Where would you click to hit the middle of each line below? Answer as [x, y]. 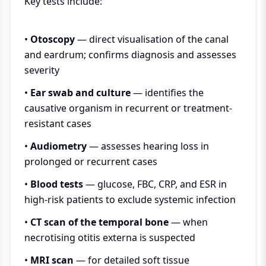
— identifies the [167, 92]
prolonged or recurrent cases [91, 161]
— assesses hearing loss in [148, 146]
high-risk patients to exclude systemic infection [130, 199]
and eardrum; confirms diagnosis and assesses [130, 54]
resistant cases [58, 123]
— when [188, 222]
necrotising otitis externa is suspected [110, 237]
